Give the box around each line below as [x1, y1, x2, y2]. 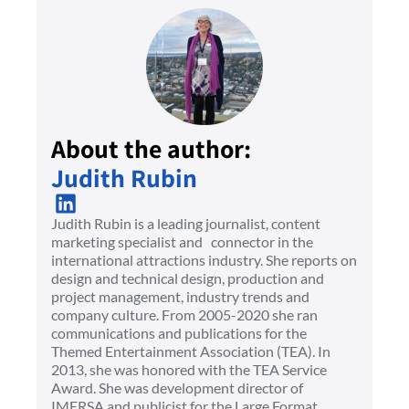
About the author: [51, 131, 251, 165]
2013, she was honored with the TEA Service [51, 361, 327, 379]
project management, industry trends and [51, 288, 309, 306]
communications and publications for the [51, 324, 307, 342]
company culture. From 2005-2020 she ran [51, 306, 318, 324]
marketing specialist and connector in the [51, 233, 313, 251]
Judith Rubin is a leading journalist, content [51, 215, 320, 233]
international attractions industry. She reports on [51, 251, 357, 269]
